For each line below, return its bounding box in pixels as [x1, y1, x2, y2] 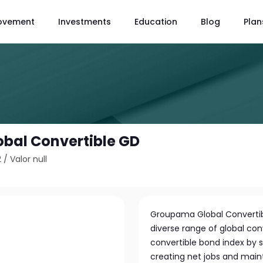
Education [134, 15, 177, 28]
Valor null [10, 153, 48, 165]
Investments [58, 15, 111, 28]
